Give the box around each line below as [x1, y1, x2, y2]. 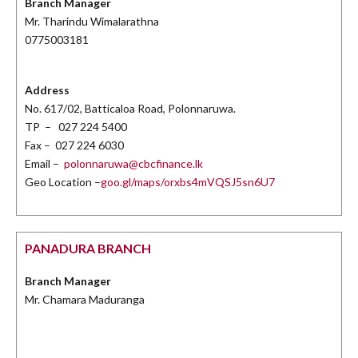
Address [25, 83, 70, 97]
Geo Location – [25, 175, 101, 189]
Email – [25, 157, 64, 171]
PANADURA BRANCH [25, 241, 151, 257]
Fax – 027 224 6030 [25, 138, 124, 153]
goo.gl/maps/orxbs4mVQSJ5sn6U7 [101, 175, 275, 189]
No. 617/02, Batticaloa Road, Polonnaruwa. [25, 101, 236, 116]
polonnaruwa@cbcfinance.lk [64, 157, 203, 171]
